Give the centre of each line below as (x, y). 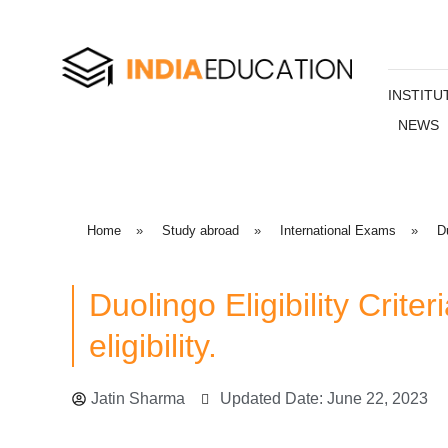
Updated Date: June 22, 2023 (324, 398)
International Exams (338, 230)
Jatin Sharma (138, 398)
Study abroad (200, 230)
